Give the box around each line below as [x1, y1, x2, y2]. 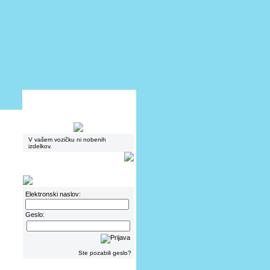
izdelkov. [28, 143, 52, 149]
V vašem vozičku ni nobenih [28, 136, 106, 143]
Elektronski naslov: [25, 190, 81, 198]
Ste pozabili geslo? [78, 250, 131, 256]
